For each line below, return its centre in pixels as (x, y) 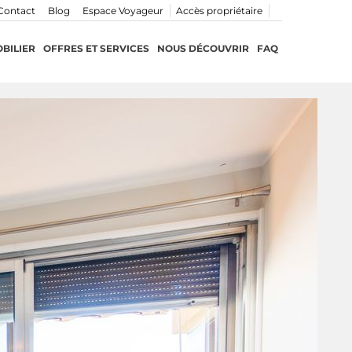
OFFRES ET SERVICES (96, 48)
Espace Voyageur (123, 11)
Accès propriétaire (219, 11)
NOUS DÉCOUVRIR (203, 48)
